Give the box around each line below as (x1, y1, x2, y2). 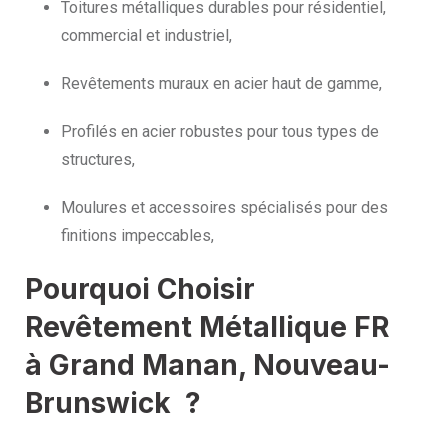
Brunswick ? (25, 386, 201, 421)
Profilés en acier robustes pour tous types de (61, 122, 379, 142)
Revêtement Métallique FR (25, 310, 389, 345)
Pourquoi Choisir (25, 272, 255, 307)
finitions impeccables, (61, 226, 214, 246)
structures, (61, 150, 135, 170)
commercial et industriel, (61, 26, 232, 46)
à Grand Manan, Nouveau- (25, 348, 390, 383)
